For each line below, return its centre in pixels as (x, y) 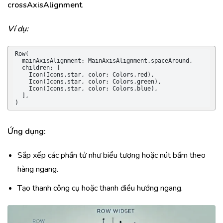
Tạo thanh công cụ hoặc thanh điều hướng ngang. (100, 188)
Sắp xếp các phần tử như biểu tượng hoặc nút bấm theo (111, 155)
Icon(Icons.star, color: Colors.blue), (22, 89)
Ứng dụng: (27, 131)
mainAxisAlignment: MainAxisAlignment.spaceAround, (18, 61)
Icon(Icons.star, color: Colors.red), (22, 75)
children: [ (18, 68)
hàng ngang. (38, 169)
